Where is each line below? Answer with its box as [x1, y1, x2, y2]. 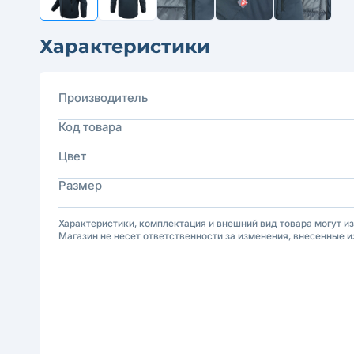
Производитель [58, 90, 148, 105]
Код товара [58, 119, 122, 134]
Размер [58, 178, 102, 193]
